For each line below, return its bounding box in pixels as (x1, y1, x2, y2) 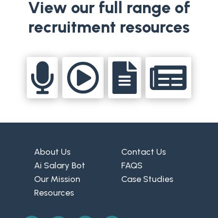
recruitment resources (28, 17, 190, 37)
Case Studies (121, 174, 173, 185)
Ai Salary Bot (34, 160, 85, 171)
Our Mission (34, 174, 80, 185)
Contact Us (121, 146, 166, 158)
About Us (34, 146, 71, 158)
